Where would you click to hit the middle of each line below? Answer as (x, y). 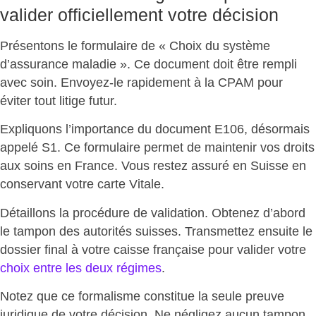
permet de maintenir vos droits (229, 148)
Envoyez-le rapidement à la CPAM (157, 82)
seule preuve (248, 297)
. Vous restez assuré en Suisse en (210, 166)
